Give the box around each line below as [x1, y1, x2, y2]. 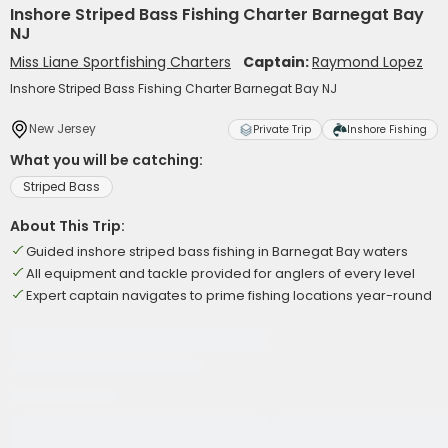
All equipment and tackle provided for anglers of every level [26, 264, 415, 283]
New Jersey [29, 120, 96, 137]
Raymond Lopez [312, 52, 423, 72]
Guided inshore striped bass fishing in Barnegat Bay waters [26, 242, 408, 261]
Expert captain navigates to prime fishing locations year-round [26, 286, 432, 305]
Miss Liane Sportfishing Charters [10, 52, 231, 72]
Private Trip [253, 122, 311, 137]
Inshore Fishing [347, 122, 427, 137]
